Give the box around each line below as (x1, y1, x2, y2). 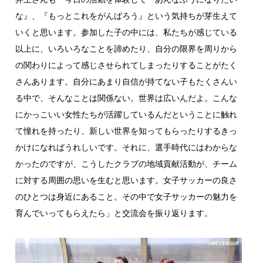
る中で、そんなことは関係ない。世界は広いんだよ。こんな (15, 93, 237, 103)
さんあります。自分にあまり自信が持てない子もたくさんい (15, 76, 237, 87)
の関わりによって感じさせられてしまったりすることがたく (15, 60, 237, 70)
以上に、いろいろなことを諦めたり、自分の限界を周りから (15, 43, 237, 54)
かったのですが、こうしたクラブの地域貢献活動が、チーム (15, 159, 237, 169)
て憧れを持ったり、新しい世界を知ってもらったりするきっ (15, 126, 237, 136)
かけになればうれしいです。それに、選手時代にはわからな (15, 142, 237, 153)
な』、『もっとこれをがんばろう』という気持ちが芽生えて (15, 11, 237, 21)
